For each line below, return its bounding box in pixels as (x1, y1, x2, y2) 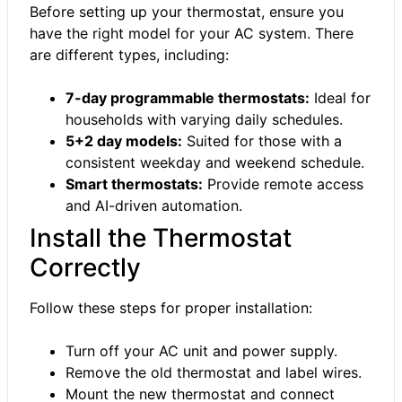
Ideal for (310, 88, 371, 107)
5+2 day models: (66, 131, 182, 150)
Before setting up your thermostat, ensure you (30, 2, 344, 21)
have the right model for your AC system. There (30, 23, 354, 42)
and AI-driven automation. (66, 196, 242, 214)
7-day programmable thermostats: (66, 88, 310, 107)
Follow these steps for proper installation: (30, 298, 312, 317)
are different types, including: (30, 45, 229, 64)
